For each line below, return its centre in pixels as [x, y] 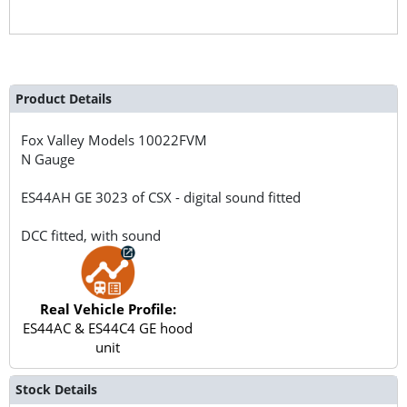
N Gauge [48, 159]
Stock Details [56, 390]
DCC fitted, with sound [91, 235]
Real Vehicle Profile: [108, 308]
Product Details [63, 98]
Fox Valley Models [80, 139]
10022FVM [173, 139]
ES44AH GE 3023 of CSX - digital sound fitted [161, 197]
